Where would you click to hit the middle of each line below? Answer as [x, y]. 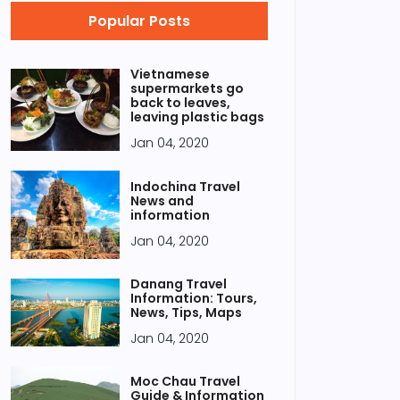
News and [162, 200]
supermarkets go [187, 88]
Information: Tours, [194, 298]
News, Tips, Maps [186, 312]
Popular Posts [139, 21]
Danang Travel [179, 284]
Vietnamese [170, 74]
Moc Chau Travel [185, 381]
